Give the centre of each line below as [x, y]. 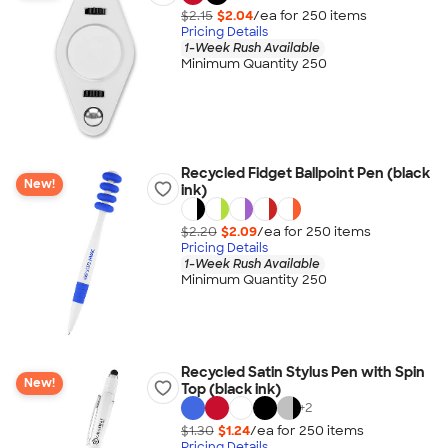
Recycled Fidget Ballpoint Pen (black [305, 173]
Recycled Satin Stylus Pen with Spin [302, 372]
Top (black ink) [230, 389]
